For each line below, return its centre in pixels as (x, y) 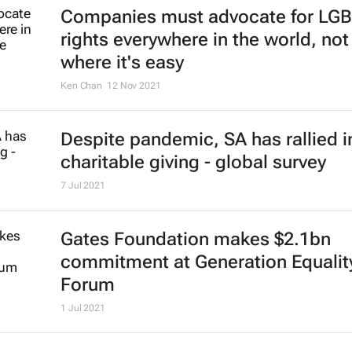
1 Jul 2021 (82, 308)
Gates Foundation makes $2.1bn (195, 240)
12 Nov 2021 (134, 86)
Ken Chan (81, 86)
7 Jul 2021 (82, 186)
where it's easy (122, 63)
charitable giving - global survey (193, 163)
